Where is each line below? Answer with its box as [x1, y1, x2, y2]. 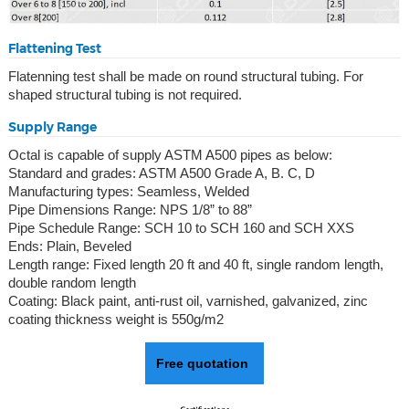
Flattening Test [7, 40, 101, 58]
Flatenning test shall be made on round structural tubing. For [7, 68, 363, 85]
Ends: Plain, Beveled [7, 238, 131, 255]
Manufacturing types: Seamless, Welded [7, 184, 249, 200]
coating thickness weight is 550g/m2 [7, 311, 224, 328]
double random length [7, 275, 136, 291]
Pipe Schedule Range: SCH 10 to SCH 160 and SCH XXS [7, 220, 354, 236]
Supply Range [7, 119, 97, 136]
